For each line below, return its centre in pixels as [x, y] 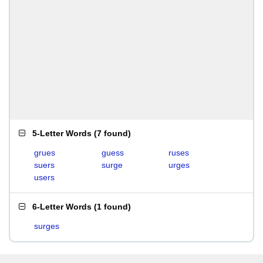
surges [47, 226]
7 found [112, 133]
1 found [112, 207]
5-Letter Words [62, 133]
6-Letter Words [62, 207]
